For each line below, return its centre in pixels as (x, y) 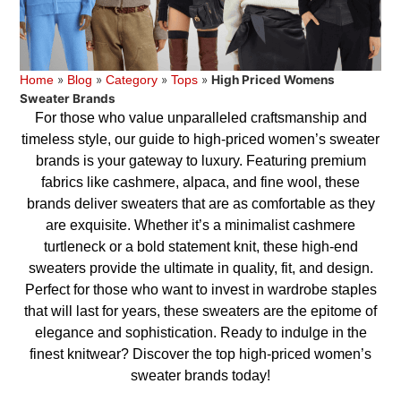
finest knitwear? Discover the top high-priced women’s (200, 354)
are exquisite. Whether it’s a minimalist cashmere (200, 225)
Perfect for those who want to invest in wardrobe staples (200, 289)
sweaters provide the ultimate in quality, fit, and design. (200, 268)
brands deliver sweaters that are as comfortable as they (200, 203)
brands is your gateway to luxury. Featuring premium (200, 160)
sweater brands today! (200, 375)
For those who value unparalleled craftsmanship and (200, 117)
